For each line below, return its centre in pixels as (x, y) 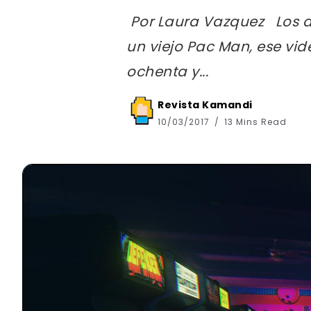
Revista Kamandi (205, 104)
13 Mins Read (254, 121)
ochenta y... (167, 71)
